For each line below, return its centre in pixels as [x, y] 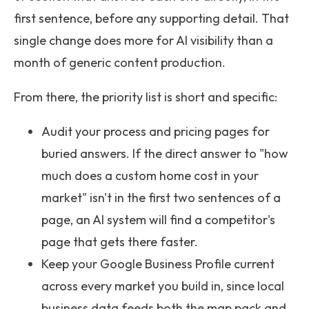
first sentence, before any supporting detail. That [151, 18]
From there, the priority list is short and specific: [146, 97]
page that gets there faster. [120, 242]
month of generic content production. [120, 62]
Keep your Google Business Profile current [158, 264]
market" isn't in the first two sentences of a [161, 198]
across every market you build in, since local [163, 286]
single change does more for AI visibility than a [143, 40]
